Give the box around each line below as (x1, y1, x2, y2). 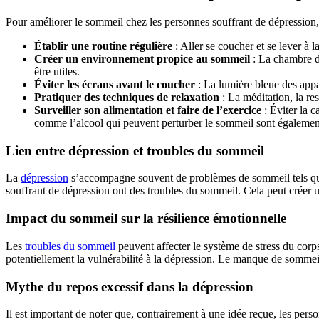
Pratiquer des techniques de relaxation (34, 90, 219, 103)
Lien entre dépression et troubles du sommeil (6, 142, 268, 158)
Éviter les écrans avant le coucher (34, 78, 195, 90)
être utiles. (34, 65, 80, 78)
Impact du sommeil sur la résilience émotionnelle (6, 211, 286, 226)
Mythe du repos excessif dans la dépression (6, 278, 253, 294)
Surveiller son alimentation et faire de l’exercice (34, 103, 261, 116)
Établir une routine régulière (34, 39, 172, 52)
